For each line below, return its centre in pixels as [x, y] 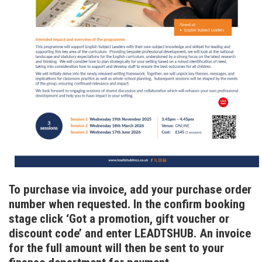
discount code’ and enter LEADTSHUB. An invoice [130, 234]
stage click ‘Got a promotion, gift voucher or [119, 219]
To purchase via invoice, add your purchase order [130, 190]
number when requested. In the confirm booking [127, 204]
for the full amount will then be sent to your [116, 248]
